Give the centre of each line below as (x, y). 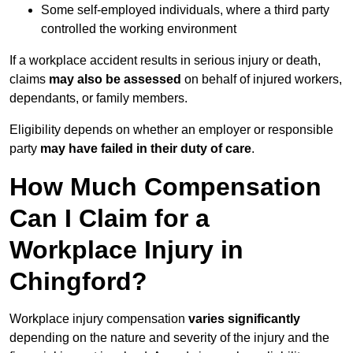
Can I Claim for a (110, 219)
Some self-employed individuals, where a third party (185, 10)
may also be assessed (115, 80)
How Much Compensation (165, 187)
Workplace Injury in (126, 250)
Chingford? (78, 282)
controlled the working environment (139, 29)
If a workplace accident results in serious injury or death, (165, 61)
